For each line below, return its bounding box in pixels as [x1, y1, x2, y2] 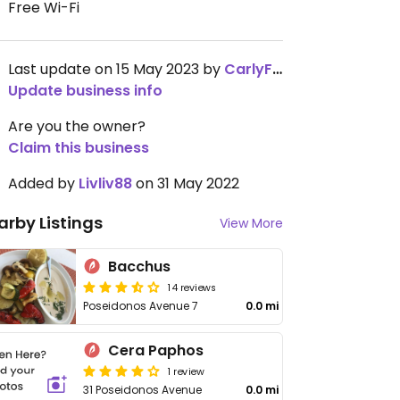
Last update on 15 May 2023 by [8, 59, 224, 79]
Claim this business [8, 137, 149, 158]
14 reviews [168, 279, 217, 294]
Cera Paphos [108, 340, 204, 361]
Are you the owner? [8, 116, 146, 137]
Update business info [8, 80, 162, 101]
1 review [168, 363, 204, 378]
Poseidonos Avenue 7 [83, 298, 199, 313]
